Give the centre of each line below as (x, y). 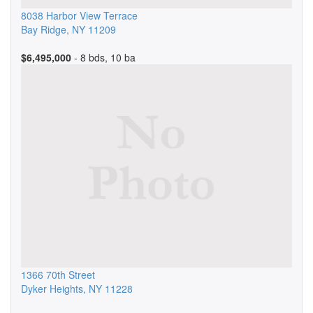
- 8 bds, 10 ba (103, 57)
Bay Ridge (44, 29)
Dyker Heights (52, 289)
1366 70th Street (58, 275)
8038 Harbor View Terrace (79, 15)
